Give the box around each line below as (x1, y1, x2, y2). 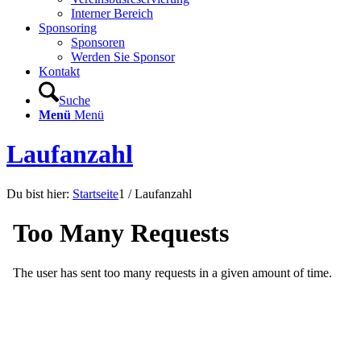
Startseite (73, 186, 118, 201)
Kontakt (39, 64, 80, 78)
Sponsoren (71, 35, 125, 49)
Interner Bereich (71, 6, 153, 20)
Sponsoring (39, 21, 97, 35)
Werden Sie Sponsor (71, 50, 175, 64)
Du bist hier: (6, 186, 69, 201)
